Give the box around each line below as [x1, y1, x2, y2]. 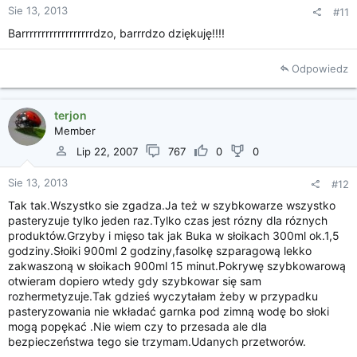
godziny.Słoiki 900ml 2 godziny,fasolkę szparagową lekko [8, 244, 312, 257]
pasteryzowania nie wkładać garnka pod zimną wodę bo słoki [8, 304, 329, 318]
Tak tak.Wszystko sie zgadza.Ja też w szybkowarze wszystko [8, 198, 335, 212]
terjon [54, 108, 87, 122]
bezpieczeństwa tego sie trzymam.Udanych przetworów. [8, 335, 306, 348]
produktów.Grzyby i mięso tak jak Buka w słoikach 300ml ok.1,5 [8, 229, 339, 242]
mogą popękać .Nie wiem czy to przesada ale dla [8, 320, 267, 333]
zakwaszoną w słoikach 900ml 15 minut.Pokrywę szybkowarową [8, 259, 346, 273]
